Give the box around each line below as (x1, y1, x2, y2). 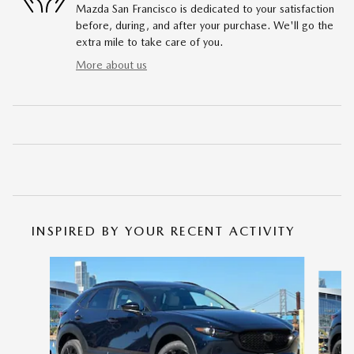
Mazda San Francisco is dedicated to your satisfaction (76, 2, 334, 15)
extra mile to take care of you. (76, 35, 223, 48)
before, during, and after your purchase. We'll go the (76, 18, 333, 32)
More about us (76, 58, 147, 71)
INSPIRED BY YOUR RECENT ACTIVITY (32, 223, 296, 239)
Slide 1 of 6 (12, 257, 67, 270)
